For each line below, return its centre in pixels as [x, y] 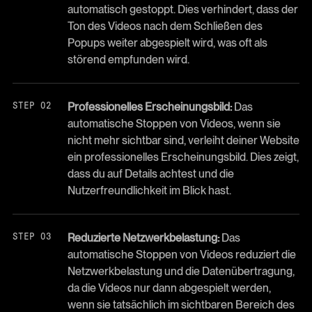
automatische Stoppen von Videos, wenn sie [174, 123]
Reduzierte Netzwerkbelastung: [143, 237]
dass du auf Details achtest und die [150, 173]
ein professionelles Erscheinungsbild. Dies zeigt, [183, 157]
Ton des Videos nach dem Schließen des [165, 26]
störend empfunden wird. [128, 59]
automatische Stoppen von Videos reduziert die [181, 254]
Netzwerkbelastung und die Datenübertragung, [181, 271]
